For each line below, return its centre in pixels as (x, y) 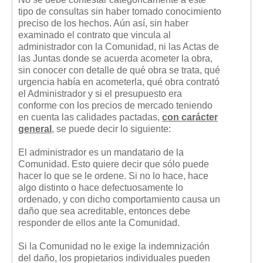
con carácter (190, 117)
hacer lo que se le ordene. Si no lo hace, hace (113, 176)
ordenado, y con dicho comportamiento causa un (119, 199)
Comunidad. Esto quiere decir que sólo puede (114, 164)
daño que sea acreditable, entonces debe (104, 211)
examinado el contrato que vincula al (95, 35)
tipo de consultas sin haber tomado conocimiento (120, 11)
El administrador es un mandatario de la (101, 152)
